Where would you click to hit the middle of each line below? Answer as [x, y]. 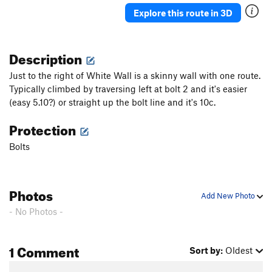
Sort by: [206, 250]
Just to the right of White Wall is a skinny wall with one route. [135, 76]
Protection [44, 128]
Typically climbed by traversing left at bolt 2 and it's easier [128, 89]
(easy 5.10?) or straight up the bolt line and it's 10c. [112, 102]
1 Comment [44, 250]
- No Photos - [36, 212]
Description [47, 57]
